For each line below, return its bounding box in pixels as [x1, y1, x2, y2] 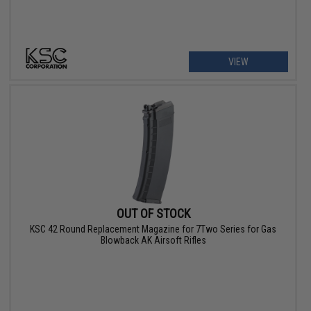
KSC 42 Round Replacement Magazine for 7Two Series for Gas [30, 224, 277, 235]
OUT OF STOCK [116, 206, 190, 221]
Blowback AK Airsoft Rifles [100, 235, 206, 246]
